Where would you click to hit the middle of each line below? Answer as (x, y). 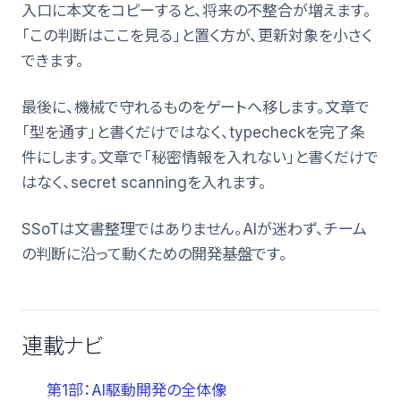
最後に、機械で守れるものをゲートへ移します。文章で (196, 107)
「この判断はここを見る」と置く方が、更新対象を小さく (197, 35)
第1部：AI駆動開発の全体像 (137, 390)
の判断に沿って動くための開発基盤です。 (154, 254)
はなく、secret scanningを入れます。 (144, 182)
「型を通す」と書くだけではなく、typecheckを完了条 (193, 132)
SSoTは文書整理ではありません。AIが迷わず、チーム (194, 229)
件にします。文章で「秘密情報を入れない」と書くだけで (200, 157)
